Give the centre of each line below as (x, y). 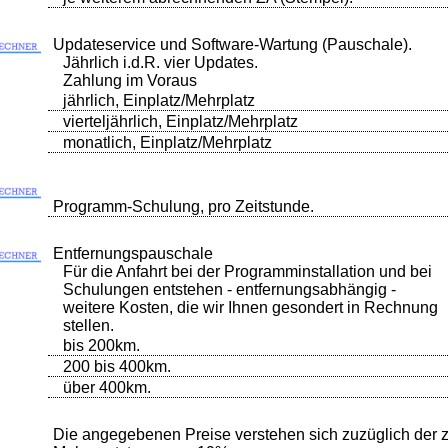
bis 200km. (101, 345)
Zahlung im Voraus (130, 80)
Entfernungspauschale (133, 253)
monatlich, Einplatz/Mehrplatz (167, 142)
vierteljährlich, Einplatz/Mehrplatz (180, 121)
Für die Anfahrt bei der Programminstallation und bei (247, 271)
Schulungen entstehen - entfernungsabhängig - (229, 289)
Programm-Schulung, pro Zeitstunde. (183, 206)
